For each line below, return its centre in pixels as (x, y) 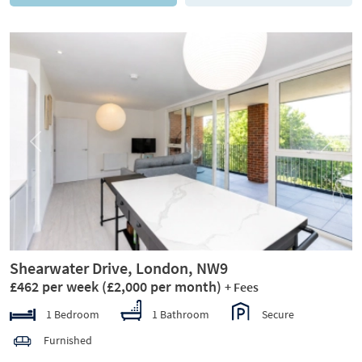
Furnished (68, 340)
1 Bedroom (72, 314)
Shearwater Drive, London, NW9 (119, 267)
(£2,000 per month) (162, 286)
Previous (55, 148)
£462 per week (56, 286)
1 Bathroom (181, 314)
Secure (278, 314)
